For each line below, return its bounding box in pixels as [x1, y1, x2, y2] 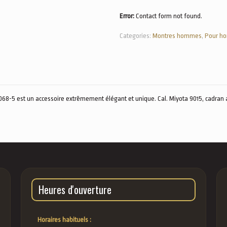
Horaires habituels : [37, 216, 91, 223]
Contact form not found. [134, 12, 202, 20]
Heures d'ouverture [38, 182, 111, 197]
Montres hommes [153, 32, 202, 40]
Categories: [120, 32, 153, 40]
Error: [120, 12, 134, 20]
